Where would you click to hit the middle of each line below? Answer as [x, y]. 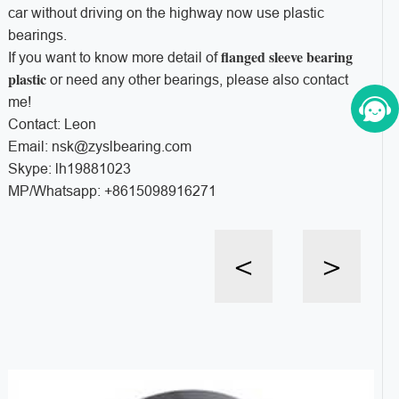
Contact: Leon [52, 124]
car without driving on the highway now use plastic [166, 12]
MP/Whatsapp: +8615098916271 [112, 191]
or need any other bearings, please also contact [197, 79]
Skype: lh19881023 [69, 168]
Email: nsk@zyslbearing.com [99, 146]
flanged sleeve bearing [286, 56]
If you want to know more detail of [114, 57]
